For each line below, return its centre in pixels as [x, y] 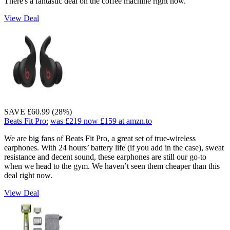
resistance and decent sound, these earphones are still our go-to [105, 157]
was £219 [66, 121]
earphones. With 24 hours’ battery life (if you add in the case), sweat [114, 147]
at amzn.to [135, 121]
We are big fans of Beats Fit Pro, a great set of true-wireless [100, 138]
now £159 [100, 121]
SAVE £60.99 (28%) [38, 111]
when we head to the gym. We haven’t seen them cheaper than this [112, 166]
